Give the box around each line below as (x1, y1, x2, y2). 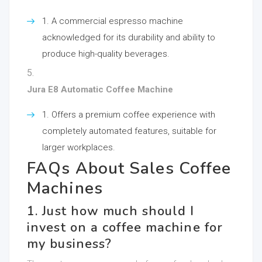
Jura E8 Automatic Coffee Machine (27, 84, 173, 95)
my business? (27, 235, 112, 253)
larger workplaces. (42, 142, 115, 153)
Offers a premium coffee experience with (51, 109, 215, 120)
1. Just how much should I (27, 202, 195, 220)
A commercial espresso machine (51, 16, 183, 26)
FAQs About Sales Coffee (27, 157, 232, 180)
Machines (27, 177, 103, 199)
